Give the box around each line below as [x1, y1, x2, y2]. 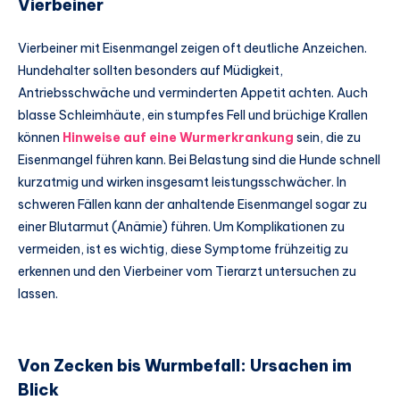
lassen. [18, 285, 58, 302]
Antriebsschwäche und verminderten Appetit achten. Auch [18, 84, 368, 101]
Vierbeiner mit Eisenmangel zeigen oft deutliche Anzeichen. [18, 39, 367, 56]
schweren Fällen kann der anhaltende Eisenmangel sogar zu [18, 196, 367, 212]
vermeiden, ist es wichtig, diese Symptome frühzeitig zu [18, 240, 348, 257]
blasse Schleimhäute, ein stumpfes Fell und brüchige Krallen [18, 106, 368, 123]
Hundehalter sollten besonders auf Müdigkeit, [18, 62, 283, 79]
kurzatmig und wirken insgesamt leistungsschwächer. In [18, 173, 346, 190]
